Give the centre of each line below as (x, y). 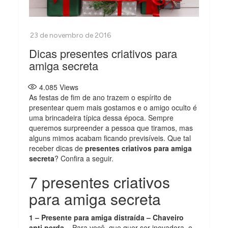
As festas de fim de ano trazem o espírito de (101, 97)
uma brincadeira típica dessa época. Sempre (102, 117)
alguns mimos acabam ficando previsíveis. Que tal (110, 138)
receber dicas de (57, 148)
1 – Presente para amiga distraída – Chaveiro (107, 217)
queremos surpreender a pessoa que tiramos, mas (111, 127)
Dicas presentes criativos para (103, 53)
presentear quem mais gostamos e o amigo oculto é (113, 107)
